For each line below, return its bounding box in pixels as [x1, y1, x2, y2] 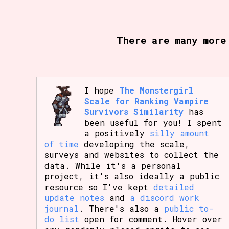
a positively [84, 128, 150, 139]
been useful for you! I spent [84, 117, 222, 128]
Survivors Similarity [84, 106, 184, 118]
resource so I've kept [44, 181, 154, 193]
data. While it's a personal [44, 160, 181, 171]
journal [44, 203, 79, 214]
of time [44, 139, 79, 150]
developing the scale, [79, 139, 190, 150]
